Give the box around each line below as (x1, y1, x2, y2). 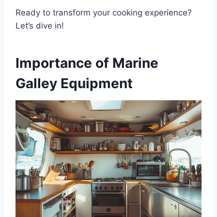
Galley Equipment (15, 75, 133, 92)
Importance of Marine (15, 55, 158, 72)
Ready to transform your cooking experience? (15, 8, 192, 18)
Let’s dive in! (15, 21, 64, 31)
